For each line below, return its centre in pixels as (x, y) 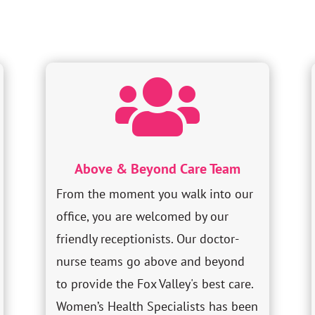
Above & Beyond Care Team (157, 169)
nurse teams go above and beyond (150, 262)
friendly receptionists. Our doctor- (147, 239)
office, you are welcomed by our (142, 217)
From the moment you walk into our (154, 194)
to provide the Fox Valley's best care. (154, 284)
